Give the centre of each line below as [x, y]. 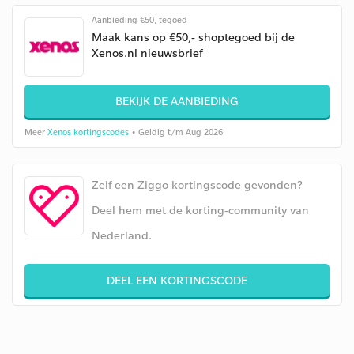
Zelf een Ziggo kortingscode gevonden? [197, 185]
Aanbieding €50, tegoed [139, 20]
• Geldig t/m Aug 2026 [176, 132]
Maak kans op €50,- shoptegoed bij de [193, 37]
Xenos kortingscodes [88, 132]
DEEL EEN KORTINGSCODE [177, 280]
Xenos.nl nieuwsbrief [147, 53]
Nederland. [122, 235]
